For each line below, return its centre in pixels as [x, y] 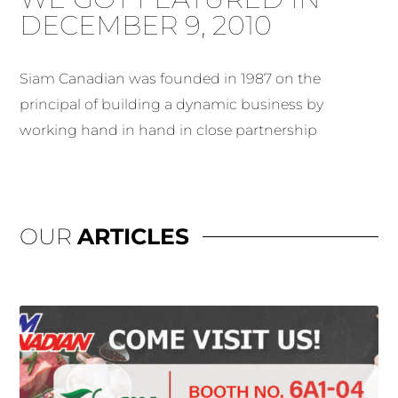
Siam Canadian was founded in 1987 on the [171, 79]
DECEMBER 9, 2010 [146, 26]
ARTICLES [134, 237]
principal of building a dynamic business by [172, 105]
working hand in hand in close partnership [169, 131]
